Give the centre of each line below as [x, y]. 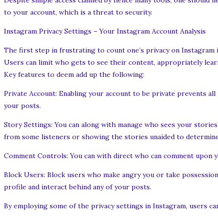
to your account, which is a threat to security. [78, 12]
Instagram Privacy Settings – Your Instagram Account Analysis [105, 31]
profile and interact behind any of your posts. [78, 187]
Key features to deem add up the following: [74, 75]
